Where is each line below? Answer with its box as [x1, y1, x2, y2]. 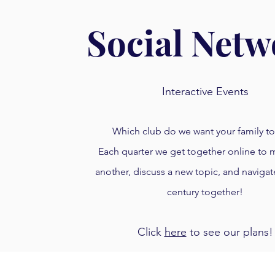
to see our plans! [186, 225, 273, 239]
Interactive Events [161, 85, 249, 98]
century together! [167, 186, 243, 198]
